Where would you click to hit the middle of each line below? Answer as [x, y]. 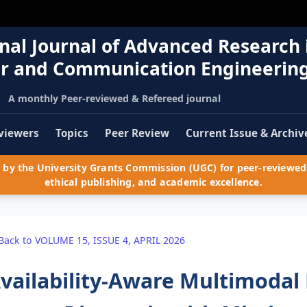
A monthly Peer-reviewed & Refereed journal [114, 98]
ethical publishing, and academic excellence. [153, 182]
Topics [72, 133]
